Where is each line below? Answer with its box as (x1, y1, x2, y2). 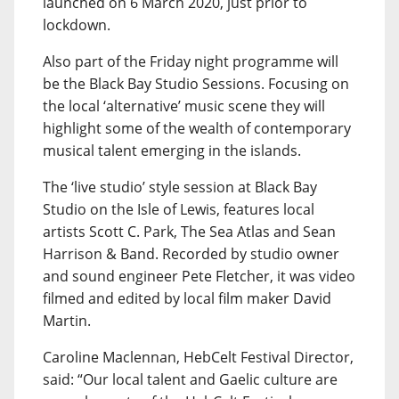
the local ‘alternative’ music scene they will (43, 96, 325, 116)
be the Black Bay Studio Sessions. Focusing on (43, 74, 349, 94)
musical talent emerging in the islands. (43, 141, 301, 160)
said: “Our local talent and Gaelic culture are (43, 370, 338, 389)
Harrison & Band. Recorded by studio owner (43, 244, 339, 264)
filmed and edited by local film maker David (43, 289, 331, 308)
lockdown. (43, 15, 110, 35)
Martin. (43, 311, 91, 330)
